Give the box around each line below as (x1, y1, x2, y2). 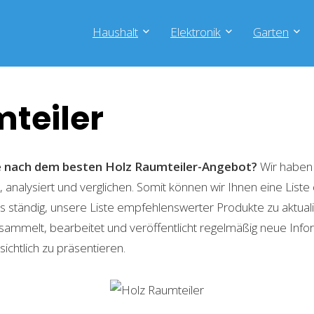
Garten (253, 24, 289, 40)
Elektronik (170, 24, 221, 40)
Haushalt (93, 24, 138, 40)
